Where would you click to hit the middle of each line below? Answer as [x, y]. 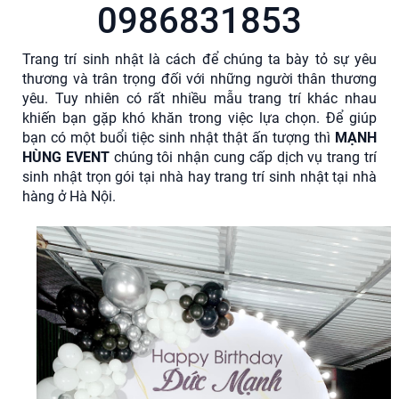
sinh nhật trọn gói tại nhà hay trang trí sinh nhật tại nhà [199, 177]
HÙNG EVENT [66, 157]
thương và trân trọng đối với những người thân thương [199, 79]
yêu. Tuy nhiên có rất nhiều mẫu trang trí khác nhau [199, 98]
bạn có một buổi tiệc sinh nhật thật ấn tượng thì [179, 138]
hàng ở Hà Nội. [69, 196]
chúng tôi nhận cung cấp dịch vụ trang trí [243, 157]
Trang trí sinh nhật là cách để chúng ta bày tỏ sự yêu [199, 59]
